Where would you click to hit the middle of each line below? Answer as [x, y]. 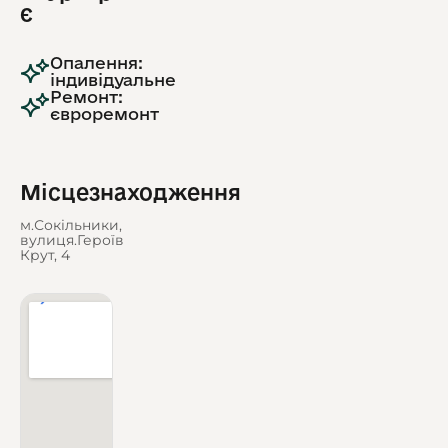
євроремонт [104, 113]
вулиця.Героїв [72, 239]
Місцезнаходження [130, 191]
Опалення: [96, 62]
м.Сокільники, [71, 224]
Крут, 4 [45, 254]
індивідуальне [113, 79]
